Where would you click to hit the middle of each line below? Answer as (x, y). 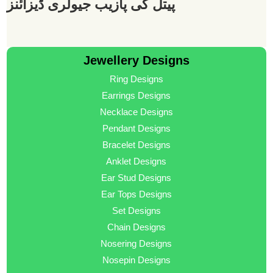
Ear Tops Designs (136, 194)
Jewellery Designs (136, 61)
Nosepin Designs (136, 260)
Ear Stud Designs (136, 178)
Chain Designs (136, 227)
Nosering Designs (136, 244)
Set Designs (136, 211)
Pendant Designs (136, 129)
